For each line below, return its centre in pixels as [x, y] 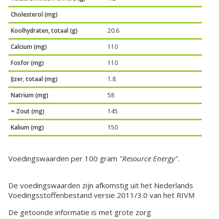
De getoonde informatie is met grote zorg [80, 212]
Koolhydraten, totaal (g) [44, 31]
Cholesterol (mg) [34, 15]
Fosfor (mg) [28, 63]
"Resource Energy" [149, 159]
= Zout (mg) [28, 111]
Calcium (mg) [29, 47]
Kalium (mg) [28, 128]
